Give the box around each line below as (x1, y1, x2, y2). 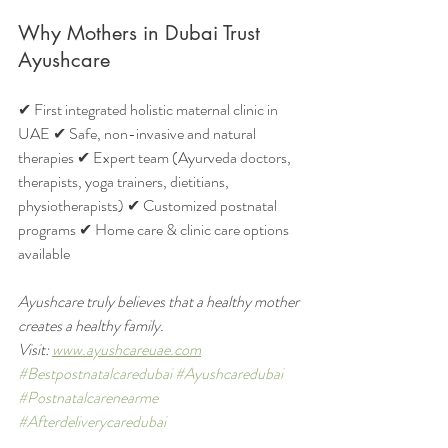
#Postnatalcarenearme (18, 386, 158, 409)
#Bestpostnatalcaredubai (18, 362, 172, 385)
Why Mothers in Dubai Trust (18, 20, 266, 46)
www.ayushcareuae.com (52, 338, 201, 361)
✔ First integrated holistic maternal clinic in (18, 98, 281, 121)
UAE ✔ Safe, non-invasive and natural (18, 122, 259, 145)
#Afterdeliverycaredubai (18, 410, 166, 433)
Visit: (18, 338, 52, 361)
